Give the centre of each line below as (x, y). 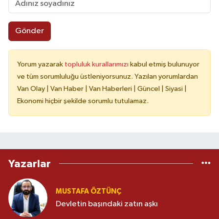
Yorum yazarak (41, 64)
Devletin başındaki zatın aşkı (107, 204)
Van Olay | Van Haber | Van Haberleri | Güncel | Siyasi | (102, 88)
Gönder (29, 31)
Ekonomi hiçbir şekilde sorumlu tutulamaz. (83, 101)
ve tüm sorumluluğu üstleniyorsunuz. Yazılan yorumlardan (108, 76)
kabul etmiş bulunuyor (165, 64)
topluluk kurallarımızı (97, 64)
